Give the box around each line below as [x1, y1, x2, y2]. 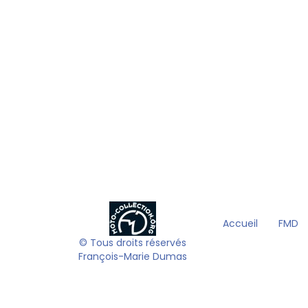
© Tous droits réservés [78, 236, 186, 250]
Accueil [222, 217, 258, 231]
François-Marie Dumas [78, 250, 187, 264]
